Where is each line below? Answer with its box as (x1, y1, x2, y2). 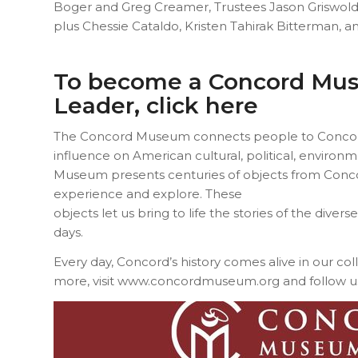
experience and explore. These (54, 186, 242, 202)
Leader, (54, 91, 146, 119)
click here (146, 91, 258, 119)
